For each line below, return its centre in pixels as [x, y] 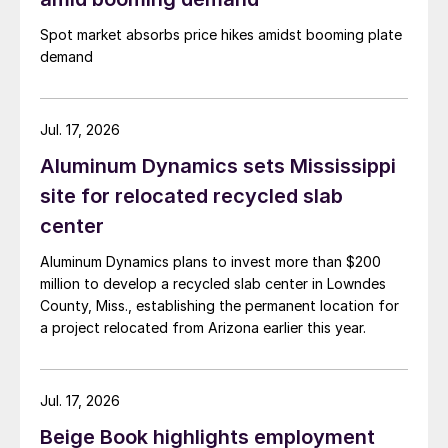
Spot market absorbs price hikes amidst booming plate [221, 35]
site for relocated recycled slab [191, 196]
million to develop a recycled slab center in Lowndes [213, 284]
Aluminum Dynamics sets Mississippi [218, 166]
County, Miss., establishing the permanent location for [219, 306]
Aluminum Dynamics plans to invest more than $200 [210, 262]
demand [68, 57]
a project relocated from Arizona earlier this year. [203, 328]
